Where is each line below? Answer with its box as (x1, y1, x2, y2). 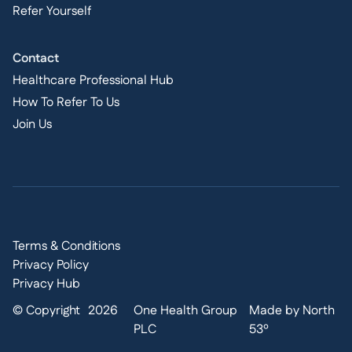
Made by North (249, 302, 335, 320)
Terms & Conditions (13, 237, 120, 255)
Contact (13, 49, 59, 68)
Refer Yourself (13, 2, 91, 20)
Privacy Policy (13, 256, 89, 274)
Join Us (13, 115, 52, 134)
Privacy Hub (13, 275, 80, 293)
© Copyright (13, 302, 80, 320)
